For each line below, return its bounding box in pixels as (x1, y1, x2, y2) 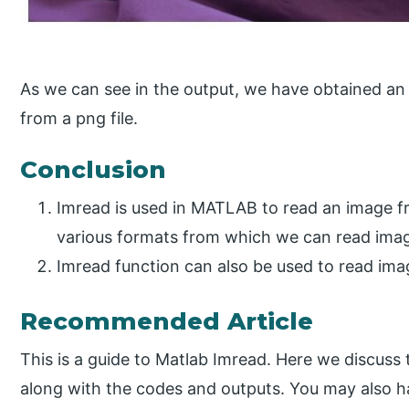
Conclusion (20, 155, 167, 185)
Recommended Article (20, 307, 314, 337)
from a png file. (20, 109, 139, 129)
